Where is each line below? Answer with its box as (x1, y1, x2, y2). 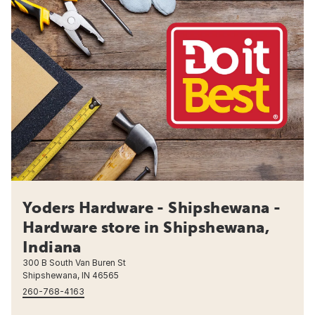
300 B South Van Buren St (22, 257, 126, 269)
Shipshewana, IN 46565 (22, 270, 119, 281)
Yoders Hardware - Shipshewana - (22, 198, 281, 217)
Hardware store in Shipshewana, (22, 218, 269, 237)
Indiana (22, 238, 82, 257)
